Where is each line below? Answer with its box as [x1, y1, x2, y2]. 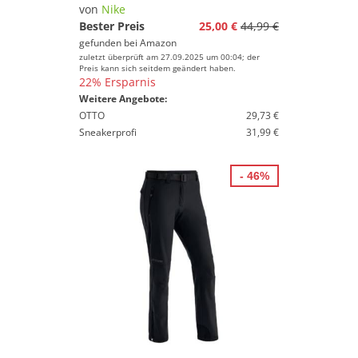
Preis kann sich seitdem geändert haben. [79, 62, 236, 74]
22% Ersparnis [79, 74, 156, 89]
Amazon [140, 36, 177, 50]
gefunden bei [79, 36, 140, 50]
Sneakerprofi [79, 125, 137, 139]
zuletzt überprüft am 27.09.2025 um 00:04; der [79, 51, 260, 62]
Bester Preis [79, 18, 145, 34]
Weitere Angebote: [79, 92, 167, 105]
